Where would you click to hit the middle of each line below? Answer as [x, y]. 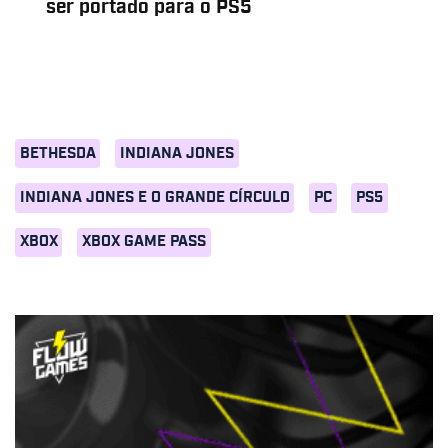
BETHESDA [57, 153]
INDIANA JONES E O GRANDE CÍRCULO [154, 198]
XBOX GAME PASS [143, 242]
